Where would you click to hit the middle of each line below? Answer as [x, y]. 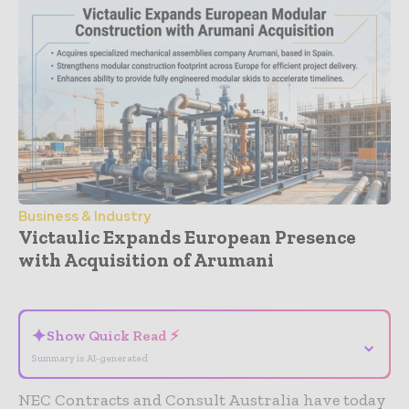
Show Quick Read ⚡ [113, 335]
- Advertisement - [204, 280]
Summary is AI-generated [89, 358]
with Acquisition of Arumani [146, 259]
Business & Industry [84, 216]
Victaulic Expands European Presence [187, 236]
